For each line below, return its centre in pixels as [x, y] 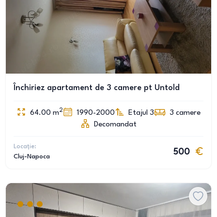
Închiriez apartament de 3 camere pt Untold [97, 88]
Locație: [25, 147]
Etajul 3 [141, 113]
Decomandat [115, 124]
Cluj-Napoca [32, 157]
